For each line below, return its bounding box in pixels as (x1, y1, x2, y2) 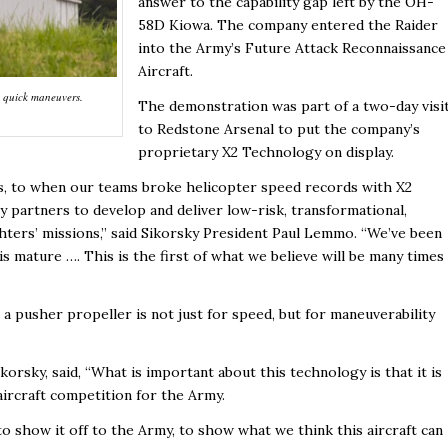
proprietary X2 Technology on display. (138, 143, 394, 162)
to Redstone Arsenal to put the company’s (138, 120, 420, 139)
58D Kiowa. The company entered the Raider (138, 16, 438, 35)
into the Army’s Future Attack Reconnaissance (138, 39, 446, 58)
